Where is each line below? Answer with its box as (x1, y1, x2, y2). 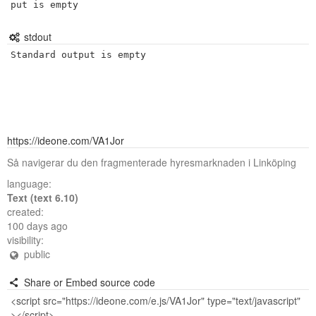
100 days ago (7, 219, 68, 233)
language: (7, 176, 51, 190)
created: (7, 205, 44, 219)
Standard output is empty (11, 49, 146, 60)
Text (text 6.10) (7, 190, 78, 205)
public (20, 247, 50, 261)
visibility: (7, 233, 44, 247)
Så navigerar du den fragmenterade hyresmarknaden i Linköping (7, 155, 296, 169)
